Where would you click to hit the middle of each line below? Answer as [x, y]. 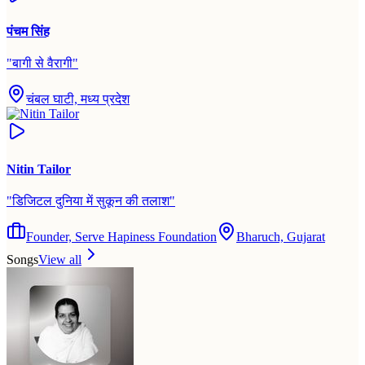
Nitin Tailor [39, 169]
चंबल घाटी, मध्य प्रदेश [78, 99]
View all [60, 259]
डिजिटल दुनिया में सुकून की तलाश [91, 200]
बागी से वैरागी [42, 64]
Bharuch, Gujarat [281, 236]
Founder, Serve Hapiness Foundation [121, 236]
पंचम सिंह [28, 32]
